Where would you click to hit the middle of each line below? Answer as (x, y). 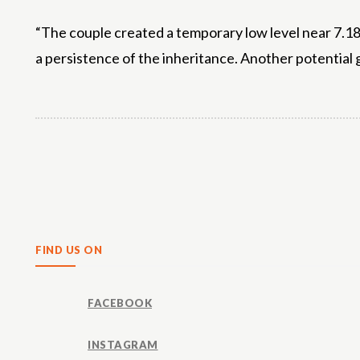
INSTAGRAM (123, 344)
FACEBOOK (120, 303)
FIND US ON (69, 250)
